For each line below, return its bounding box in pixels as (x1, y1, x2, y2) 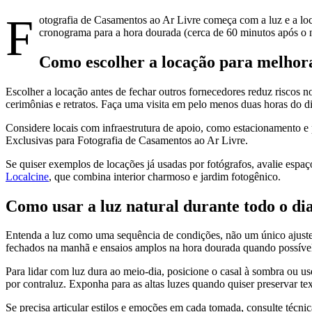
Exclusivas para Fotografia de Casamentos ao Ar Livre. (6, 134, 248, 146)
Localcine (6, 170, 49, 182)
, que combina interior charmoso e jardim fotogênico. (49, 170, 281, 182)
